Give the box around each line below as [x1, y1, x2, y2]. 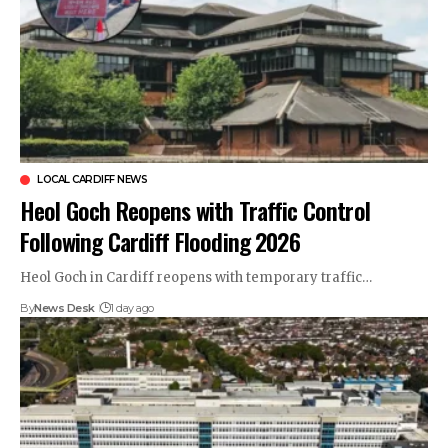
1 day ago [110, 300, 154, 315]
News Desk [34, 300, 95, 315]
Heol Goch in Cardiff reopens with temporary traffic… [20, 268, 372, 286]
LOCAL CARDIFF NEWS [37, 172, 147, 186]
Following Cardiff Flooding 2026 [20, 222, 300, 259]
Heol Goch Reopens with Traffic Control [20, 191, 370, 228]
